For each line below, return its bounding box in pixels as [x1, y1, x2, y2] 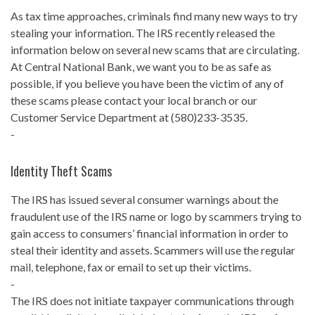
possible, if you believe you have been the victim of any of [11, 77, 284, 91]
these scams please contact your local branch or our [11, 94, 257, 108]
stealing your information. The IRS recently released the [11, 26, 275, 40]
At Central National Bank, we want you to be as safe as [11, 60, 271, 74]
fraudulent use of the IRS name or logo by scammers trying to [11, 210, 302, 224]
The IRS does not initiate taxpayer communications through [11, 294, 294, 308]
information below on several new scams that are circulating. [11, 43, 300, 57]
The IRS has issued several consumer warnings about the [11, 193, 278, 207]
